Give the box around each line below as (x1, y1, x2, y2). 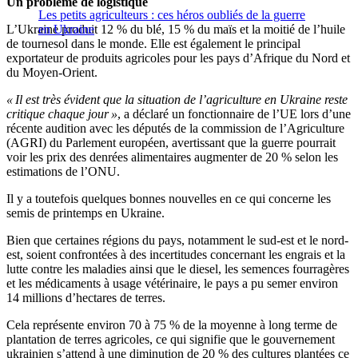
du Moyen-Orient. (6, 66, 97, 80)
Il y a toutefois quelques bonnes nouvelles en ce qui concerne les (6, 192, 331, 206)
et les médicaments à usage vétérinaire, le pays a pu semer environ (6, 276, 338, 291)
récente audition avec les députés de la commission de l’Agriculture (6, 121, 344, 136)
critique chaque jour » (6, 107, 117, 121)
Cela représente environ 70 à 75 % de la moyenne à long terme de (6, 318, 337, 332)
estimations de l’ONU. (6, 165, 120, 179)
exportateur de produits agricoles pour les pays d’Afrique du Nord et (6, 51, 350, 66)
